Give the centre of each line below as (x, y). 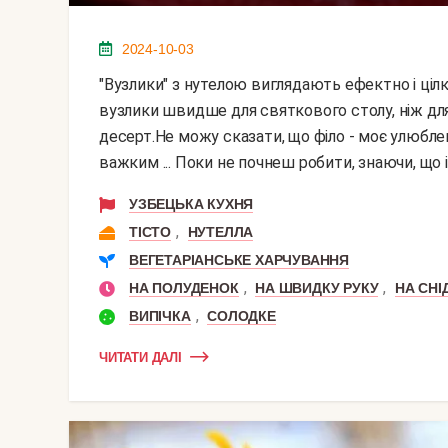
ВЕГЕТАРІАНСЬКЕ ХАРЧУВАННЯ (239, 260)
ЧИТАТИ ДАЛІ (140, 357)
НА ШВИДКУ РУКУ (317, 288)
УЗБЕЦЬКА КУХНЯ (191, 204)
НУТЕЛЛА (220, 232)
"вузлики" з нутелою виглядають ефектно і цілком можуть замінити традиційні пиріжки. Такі (106, 84)
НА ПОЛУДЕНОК (184, 288)
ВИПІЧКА (160, 316)
